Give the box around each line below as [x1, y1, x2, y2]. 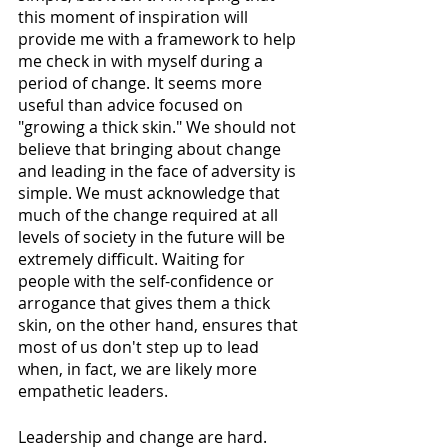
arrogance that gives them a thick [18, 292, 274, 315]
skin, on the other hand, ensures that [18, 314, 302, 337]
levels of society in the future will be [18, 226, 289, 249]
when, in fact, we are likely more [18, 358, 261, 381]
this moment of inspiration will [18, 6, 252, 29]
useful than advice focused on [18, 94, 247, 117]
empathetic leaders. [18, 380, 172, 403]
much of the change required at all [18, 204, 282, 227]
